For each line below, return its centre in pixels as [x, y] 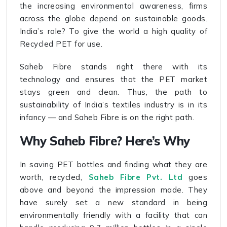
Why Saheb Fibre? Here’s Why [105, 141]
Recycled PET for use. [61, 44]
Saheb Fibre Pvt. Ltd [136, 177]
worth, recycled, [54, 177]
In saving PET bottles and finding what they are [113, 165]
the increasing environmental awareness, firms [113, 6]
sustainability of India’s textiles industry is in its [113, 105]
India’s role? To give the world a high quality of [113, 31]
